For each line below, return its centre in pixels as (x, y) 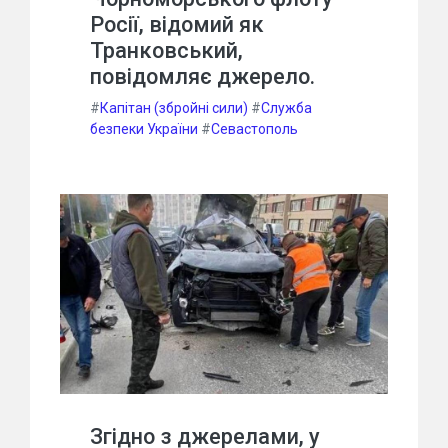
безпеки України (144, 128)
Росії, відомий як (177, 24)
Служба (286, 107)
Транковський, (166, 50)
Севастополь (254, 128)
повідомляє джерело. (202, 76)
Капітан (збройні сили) (174, 107)
